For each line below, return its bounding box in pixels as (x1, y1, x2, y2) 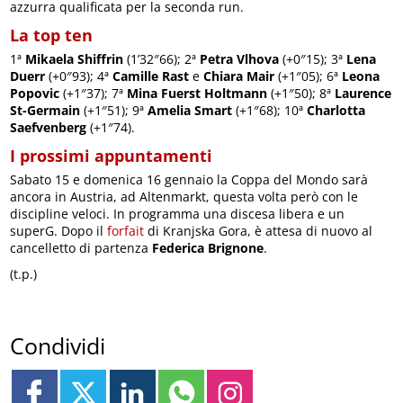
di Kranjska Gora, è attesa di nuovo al (144, 221, 373, 239)
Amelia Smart (148, 101, 233, 119)
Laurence (335, 84, 392, 102)
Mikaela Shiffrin (25, 49, 124, 67)
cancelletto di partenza (10, 238, 153, 256)
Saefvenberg (10, 118, 87, 136)
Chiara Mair (203, 67, 275, 85)
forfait (107, 221, 145, 239)
